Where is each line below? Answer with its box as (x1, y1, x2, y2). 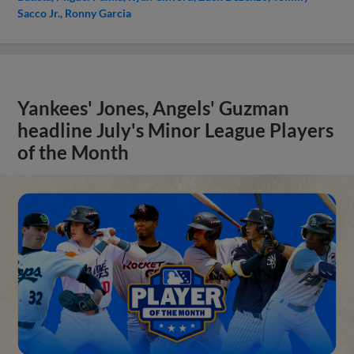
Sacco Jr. (17, 6, 61, 20)
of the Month (17, 141, 130, 164)
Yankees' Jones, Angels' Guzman (17, 96, 290, 119)
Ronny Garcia (65, 6, 132, 20)
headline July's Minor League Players (17, 119, 334, 141)
